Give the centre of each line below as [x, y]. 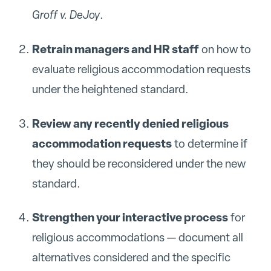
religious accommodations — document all [137, 238]
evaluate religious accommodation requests [141, 69]
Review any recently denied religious [130, 123]
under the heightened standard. [110, 89]
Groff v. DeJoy [66, 15]
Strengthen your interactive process [130, 217]
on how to [225, 49]
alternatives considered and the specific [131, 258]
